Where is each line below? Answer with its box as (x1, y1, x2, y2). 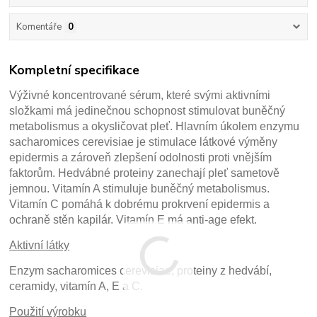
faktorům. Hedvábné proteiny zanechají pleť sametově (9, 166, 280, 179)
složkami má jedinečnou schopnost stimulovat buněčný (9, 104, 286, 117)
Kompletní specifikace (9, 61, 140, 79)
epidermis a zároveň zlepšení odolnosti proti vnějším (9, 151, 272, 163)
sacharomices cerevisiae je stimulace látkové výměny (9, 135, 278, 148)
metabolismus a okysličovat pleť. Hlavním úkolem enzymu (9, 120, 300, 132)
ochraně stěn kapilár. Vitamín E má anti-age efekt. (9, 213, 258, 226)
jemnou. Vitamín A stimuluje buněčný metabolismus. (9, 182, 270, 195)
